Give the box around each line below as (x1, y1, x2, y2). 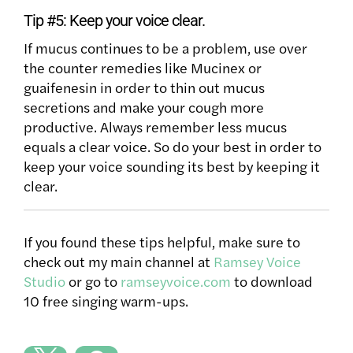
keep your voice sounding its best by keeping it (24, 155, 320, 176)
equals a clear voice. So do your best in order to (24, 136, 321, 156)
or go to (65, 270, 121, 291)
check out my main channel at (24, 251, 214, 271)
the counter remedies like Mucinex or (24, 57, 262, 77)
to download (231, 270, 313, 291)
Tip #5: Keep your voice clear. (24, 10, 205, 30)
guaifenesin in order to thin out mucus (24, 76, 265, 97)
